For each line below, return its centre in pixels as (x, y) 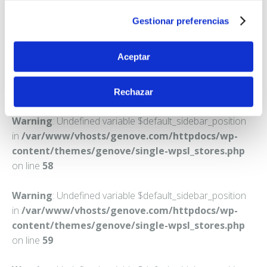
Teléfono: (33, 32)
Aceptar (133, 57)
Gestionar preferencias (181, 21)
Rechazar (133, 91)
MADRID (31, 8)
